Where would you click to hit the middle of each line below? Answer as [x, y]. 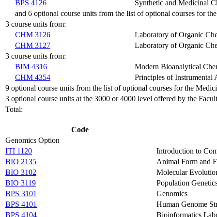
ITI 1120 [19, 151]
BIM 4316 [31, 66]
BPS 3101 [21, 193]
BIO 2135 [21, 161]
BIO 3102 [21, 172]
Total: [14, 109]
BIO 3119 [21, 183]
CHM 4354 [33, 77]
